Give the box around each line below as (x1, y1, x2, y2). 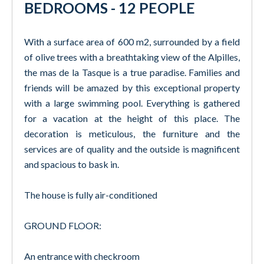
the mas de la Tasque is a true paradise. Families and (24, 67, 240, 78)
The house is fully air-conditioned (24, 189, 157, 200)
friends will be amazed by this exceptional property (24, 82, 240, 93)
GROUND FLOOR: (24, 220, 101, 231)
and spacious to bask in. (24, 159, 119, 170)
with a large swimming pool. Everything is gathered (24, 97, 240, 108)
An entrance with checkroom (24, 250, 140, 262)
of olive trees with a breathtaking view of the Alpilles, (24, 51, 240, 62)
